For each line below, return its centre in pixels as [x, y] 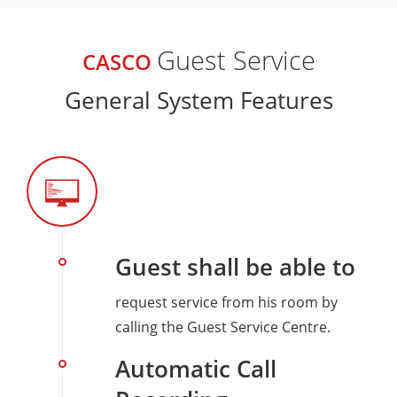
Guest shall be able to [235, 268]
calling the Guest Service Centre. [223, 327]
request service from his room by [226, 303]
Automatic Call [196, 369]
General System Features [198, 101]
